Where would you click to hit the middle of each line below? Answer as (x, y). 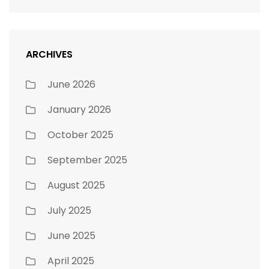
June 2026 (71, 84)
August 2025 (76, 185)
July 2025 (69, 210)
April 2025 (71, 261)
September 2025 (87, 160)
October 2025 (80, 134)
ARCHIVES (49, 54)
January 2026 (79, 109)
